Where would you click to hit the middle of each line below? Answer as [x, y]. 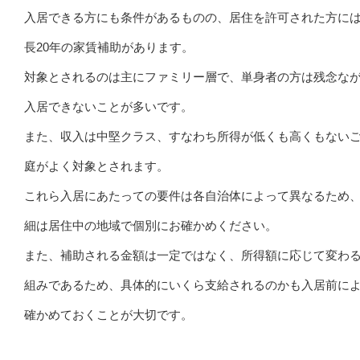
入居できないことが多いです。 [108, 107]
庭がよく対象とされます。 [96, 166]
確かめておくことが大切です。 [108, 315]
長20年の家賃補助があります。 [109, 47]
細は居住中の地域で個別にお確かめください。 [151, 226]
